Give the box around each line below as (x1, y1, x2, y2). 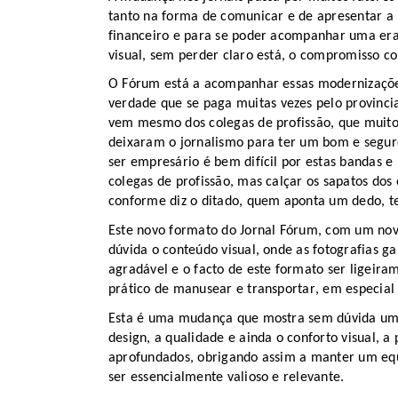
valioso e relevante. (227, 370, 345, 385)
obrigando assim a (197, 350, 311, 365)
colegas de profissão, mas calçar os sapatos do (108, 175, 387, 190)
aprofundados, (108, 350, 198, 365)
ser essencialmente (108, 370, 224, 385)
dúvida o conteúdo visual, (108, 243, 264, 259)
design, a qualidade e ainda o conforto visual (108, 330, 376, 346)
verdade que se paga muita (108, 97, 272, 112)
